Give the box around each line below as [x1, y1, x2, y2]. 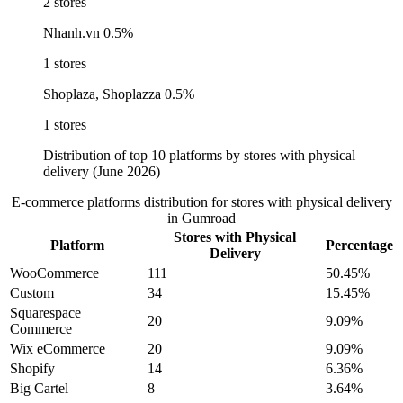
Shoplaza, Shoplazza [43, 86, 161, 103]
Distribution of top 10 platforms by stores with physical [43, 148, 355, 164]
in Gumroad [167, 210, 236, 227]
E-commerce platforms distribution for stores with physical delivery [11, 194, 392, 210]
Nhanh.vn [43, 25, 100, 41]
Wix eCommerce [10, 341, 105, 357]
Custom [10, 285, 54, 301]
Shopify [10, 361, 55, 377]
